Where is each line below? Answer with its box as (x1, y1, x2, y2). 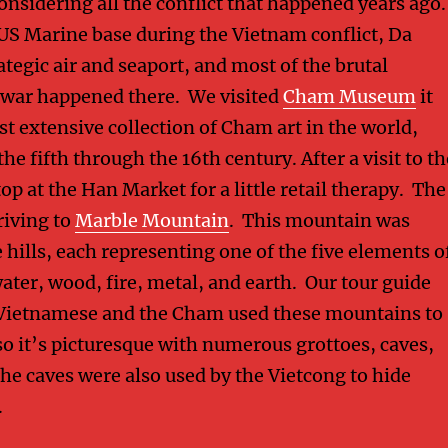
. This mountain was (228, 209, 410, 233)
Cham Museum (282, 85, 416, 109)
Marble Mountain (74, 209, 229, 233)
